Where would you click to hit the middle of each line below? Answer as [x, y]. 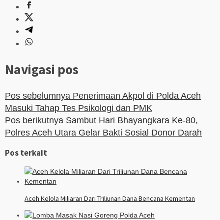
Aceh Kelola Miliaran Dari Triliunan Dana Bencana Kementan [110, 198]
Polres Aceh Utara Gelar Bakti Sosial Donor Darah [103, 132]
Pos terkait [26, 152]
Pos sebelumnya [38, 96]
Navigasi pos [42, 69]
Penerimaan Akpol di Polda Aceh [136, 96]
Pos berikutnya [34, 120]
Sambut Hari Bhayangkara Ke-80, [131, 120]
